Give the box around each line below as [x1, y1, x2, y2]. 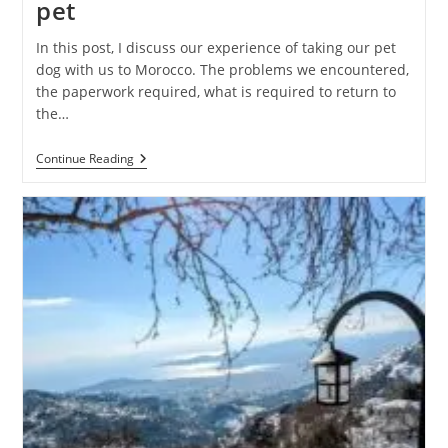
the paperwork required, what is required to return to [35, 81, 396, 101]
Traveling [132, 148, 195, 168]
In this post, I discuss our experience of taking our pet [35, 37, 396, 57]
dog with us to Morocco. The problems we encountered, [35, 59, 409, 79]
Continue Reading [35, 149, 134, 167]
